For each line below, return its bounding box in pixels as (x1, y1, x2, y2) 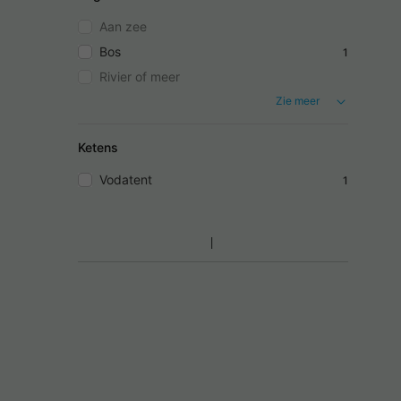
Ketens (78, 140, 118, 156)
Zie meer (276, 94, 320, 108)
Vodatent (99, 172, 152, 188)
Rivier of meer (99, 69, 180, 85)
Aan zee (99, 19, 147, 35)
